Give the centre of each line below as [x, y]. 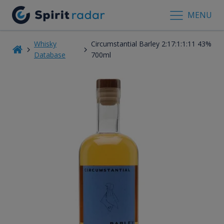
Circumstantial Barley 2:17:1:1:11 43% [151, 43]
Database [49, 54]
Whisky [45, 43]
